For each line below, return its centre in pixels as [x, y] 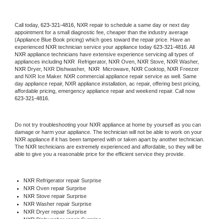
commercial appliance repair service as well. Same [136, 76]
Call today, [28, 25]
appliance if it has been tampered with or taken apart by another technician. [115, 139]
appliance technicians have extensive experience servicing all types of [110, 54]
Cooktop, [155, 69]
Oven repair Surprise [61, 188]
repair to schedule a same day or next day [140, 25]
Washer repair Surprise [64, 204]
